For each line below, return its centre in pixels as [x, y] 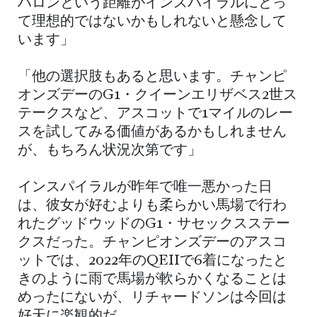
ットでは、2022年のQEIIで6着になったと [152, 261]
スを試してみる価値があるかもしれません [152, 132]
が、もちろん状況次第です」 [110, 150]
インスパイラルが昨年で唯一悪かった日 [145, 187]
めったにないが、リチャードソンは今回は [152, 298]
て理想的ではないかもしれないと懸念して [152, 22]
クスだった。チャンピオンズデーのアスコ [152, 242]
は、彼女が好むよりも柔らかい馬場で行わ [152, 206]
